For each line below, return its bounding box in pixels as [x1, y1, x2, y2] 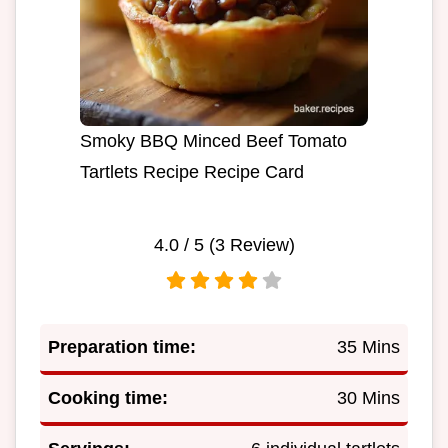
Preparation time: [48, 337, 196, 358]
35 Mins [337, 337, 400, 358]
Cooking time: [48, 388, 168, 409]
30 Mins [337, 388, 400, 409]
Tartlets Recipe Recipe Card [80, 162, 304, 183]
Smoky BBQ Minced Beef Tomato [80, 131, 347, 152]
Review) [224, 235, 295, 256]
